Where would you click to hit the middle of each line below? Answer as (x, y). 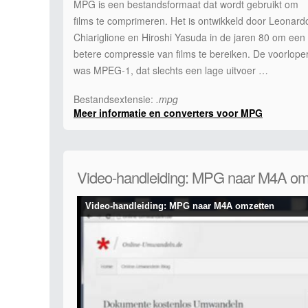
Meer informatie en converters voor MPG (168, 113)
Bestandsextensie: (115, 99)
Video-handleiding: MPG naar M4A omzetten (180, 206)
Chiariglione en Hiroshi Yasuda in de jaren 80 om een (189, 37)
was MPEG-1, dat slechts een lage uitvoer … (171, 70)
